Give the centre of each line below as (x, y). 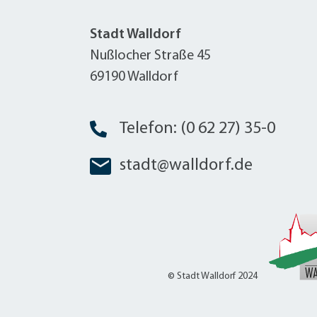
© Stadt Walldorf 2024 (213, 276)
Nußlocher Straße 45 (150, 56)
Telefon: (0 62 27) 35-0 (197, 128)
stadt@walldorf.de (186, 165)
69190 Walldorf (134, 77)
